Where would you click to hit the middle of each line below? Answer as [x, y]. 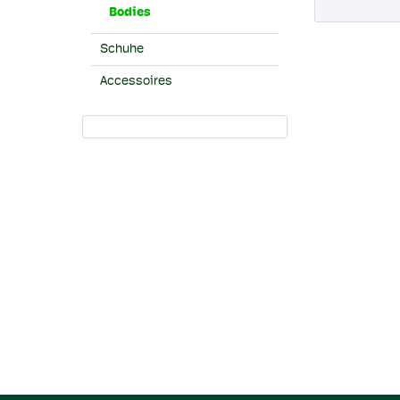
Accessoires [136, 82]
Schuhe [122, 50]
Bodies [130, 13]
